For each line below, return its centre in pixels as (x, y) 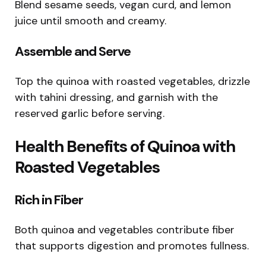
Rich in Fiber (49, 199)
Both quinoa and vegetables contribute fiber (125, 229)
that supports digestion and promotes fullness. (132, 246)
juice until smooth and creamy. (91, 20)
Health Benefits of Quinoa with (125, 146)
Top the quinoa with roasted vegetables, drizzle (132, 81)
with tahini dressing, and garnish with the (116, 97)
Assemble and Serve (73, 51)
